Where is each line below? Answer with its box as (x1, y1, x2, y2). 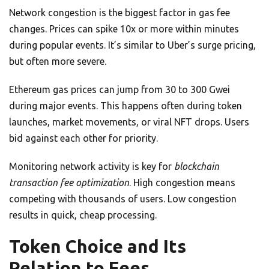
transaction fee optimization (9, 177, 129, 189)
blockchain (174, 161, 219, 172)
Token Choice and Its (9, 236, 186, 257)
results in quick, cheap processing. (9, 210, 157, 221)
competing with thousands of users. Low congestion (9, 193, 237, 205)
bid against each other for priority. (9, 133, 158, 144)
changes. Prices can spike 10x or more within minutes (9, 23, 239, 35)
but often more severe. (9, 56, 106, 67)
